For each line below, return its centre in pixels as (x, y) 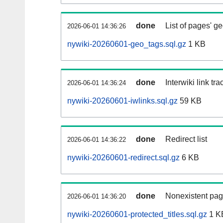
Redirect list (186, 139)
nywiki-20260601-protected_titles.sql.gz (137, 215)
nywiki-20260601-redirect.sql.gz (123, 158)
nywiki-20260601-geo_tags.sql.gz (127, 44)
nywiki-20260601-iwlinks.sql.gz (122, 101)
